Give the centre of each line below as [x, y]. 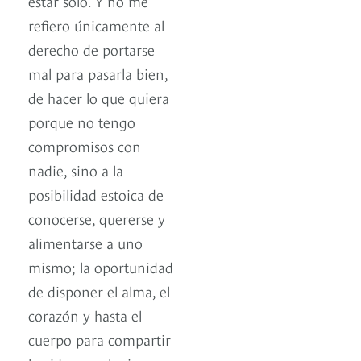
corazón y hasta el [85, 315]
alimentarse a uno [85, 243]
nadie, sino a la [76, 170]
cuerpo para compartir [100, 339]
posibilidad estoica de [96, 194]
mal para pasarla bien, [98, 73]
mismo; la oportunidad [101, 267]
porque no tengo [82, 122]
